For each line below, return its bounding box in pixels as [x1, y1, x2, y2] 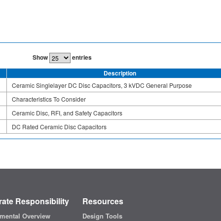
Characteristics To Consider [12, 94, 86, 103]
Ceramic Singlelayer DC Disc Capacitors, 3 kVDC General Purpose [12, 80, 192, 89]
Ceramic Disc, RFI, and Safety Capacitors [12, 108, 122, 117]
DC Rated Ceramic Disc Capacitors [12, 122, 107, 131]
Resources [82, 195, 123, 207]
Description [104, 68, 136, 77]
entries [70, 52, 92, 62]
